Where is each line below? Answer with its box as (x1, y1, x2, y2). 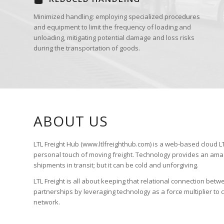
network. (33, 197, 60, 206)
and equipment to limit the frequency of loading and (33, 22, 191, 31)
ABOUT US (33, 111, 108, 130)
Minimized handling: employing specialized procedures (33, 11, 200, 21)
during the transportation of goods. (33, 43, 140, 52)
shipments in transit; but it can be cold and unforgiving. (33, 160, 198, 169)
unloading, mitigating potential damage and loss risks (33, 32, 194, 42)
